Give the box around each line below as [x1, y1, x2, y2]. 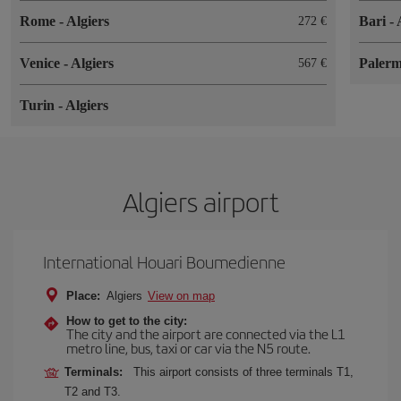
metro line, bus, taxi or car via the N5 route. [66, 337, 311, 357]
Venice [20, 55, 64, 71]
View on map [148, 288, 215, 303]
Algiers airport [122, 182, 279, 220]
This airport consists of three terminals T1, [133, 364, 354, 379]
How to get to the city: [66, 313, 187, 328]
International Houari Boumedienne [43, 249, 286, 274]
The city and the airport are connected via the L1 [66, 323, 346, 343]
